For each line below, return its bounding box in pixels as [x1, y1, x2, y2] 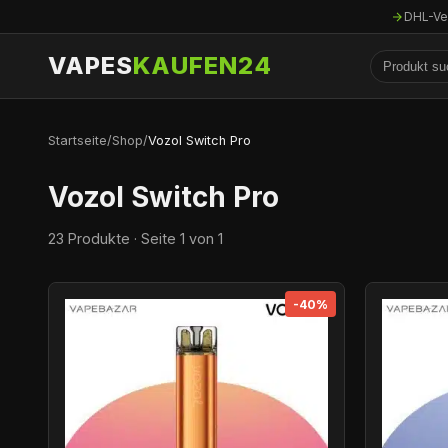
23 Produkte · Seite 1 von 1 [48, 230, 223, 248]
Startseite [48, 133, 107, 149]
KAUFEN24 [133, 51, 272, 81]
